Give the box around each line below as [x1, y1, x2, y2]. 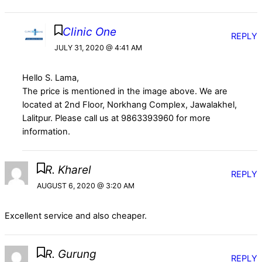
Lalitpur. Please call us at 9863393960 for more [22, 113, 211, 124]
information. [22, 126, 71, 137]
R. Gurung [44, 247, 96, 261]
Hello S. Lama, [22, 73, 80, 84]
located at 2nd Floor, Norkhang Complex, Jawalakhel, [22, 99, 237, 111]
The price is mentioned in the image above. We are [22, 86, 228, 97]
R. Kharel [44, 163, 91, 177]
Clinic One [63, 25, 117, 39]
